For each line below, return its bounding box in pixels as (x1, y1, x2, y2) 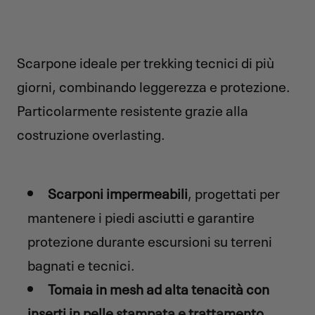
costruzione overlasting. (17, 122, 165, 143)
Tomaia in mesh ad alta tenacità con (47, 276, 269, 298)
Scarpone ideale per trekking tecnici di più (17, 50, 274, 72)
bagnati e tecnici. (27, 252, 135, 274)
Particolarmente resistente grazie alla (17, 98, 248, 120)
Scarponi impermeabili (47, 181, 188, 202)
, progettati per (187, 181, 280, 202)
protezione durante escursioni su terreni (27, 229, 272, 250)
